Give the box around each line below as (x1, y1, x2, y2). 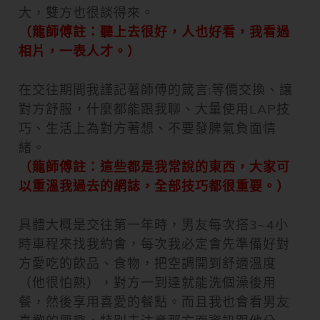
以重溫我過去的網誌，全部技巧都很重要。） (19, 177, 290, 194)
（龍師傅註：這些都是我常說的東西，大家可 (19, 158, 290, 175)
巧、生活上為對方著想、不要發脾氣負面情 (19, 119, 276, 136)
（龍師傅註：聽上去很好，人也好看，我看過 (19, 23, 290, 40)
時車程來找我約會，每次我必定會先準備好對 (19, 235, 290, 252)
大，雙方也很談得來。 (19, 4, 154, 21)
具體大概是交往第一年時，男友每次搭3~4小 (19, 216, 289, 233)
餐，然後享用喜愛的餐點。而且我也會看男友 (19, 293, 290, 310)
